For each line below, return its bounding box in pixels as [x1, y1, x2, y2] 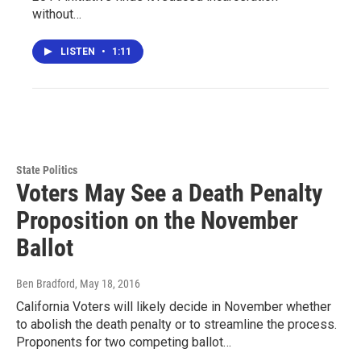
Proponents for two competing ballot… [16, 334, 231, 350]
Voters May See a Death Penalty [16, 179, 322, 207]
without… [32, 6, 81, 22]
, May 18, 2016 [75, 277, 140, 290]
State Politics [16, 164, 77, 176]
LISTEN [60, 46, 98, 57]
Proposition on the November [16, 206, 298, 234]
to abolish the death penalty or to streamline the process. [16, 317, 337, 332]
